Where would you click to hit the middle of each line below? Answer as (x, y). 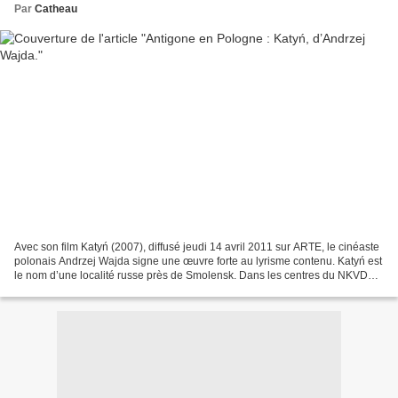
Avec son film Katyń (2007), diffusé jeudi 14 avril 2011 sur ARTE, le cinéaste (197, 247)
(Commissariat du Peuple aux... (90, 289)
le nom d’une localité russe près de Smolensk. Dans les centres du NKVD (191, 275)
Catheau (56, 9)
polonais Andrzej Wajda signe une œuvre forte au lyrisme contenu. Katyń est (198, 261)
